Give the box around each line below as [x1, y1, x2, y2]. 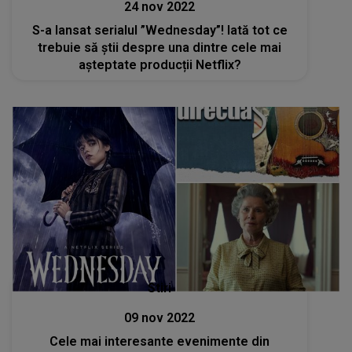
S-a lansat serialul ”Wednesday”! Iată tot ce [31, 23, 288, 38]
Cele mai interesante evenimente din [49, 333, 270, 349]
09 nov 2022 [124, 310, 196, 325]
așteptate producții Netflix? [78, 57, 241, 73]
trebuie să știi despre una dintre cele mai [38, 40, 282, 56]
